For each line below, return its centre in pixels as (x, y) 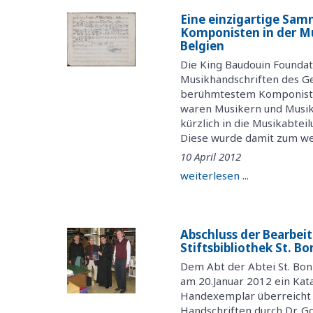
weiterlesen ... (215, 176)
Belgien (203, 46)
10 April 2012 (211, 156)
